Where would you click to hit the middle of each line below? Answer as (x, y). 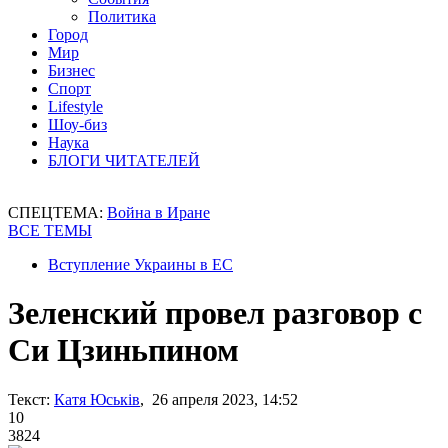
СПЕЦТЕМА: (57, 212)
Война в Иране (158, 212)
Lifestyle (75, 106)
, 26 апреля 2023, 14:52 (219, 399)
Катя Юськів (97, 399)
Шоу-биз (77, 124)
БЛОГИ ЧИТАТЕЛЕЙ (124, 160)
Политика (122, 16)
